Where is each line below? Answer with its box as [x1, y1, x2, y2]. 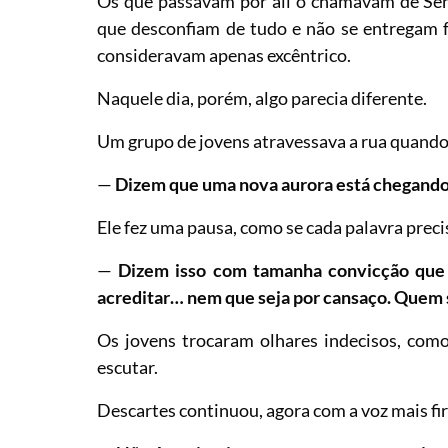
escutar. [97, 355, 159, 378]
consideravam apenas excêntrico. [97, 43, 352, 66]
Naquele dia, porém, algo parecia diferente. [97, 86, 428, 109]
